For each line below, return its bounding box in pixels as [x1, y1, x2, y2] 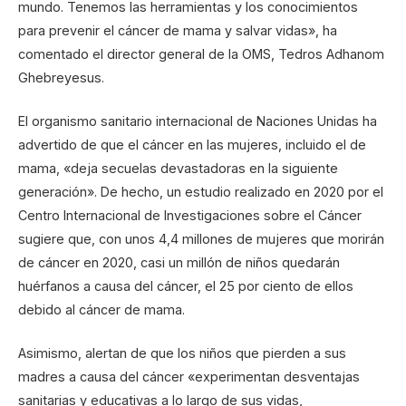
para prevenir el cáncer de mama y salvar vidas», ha [18, 23, 337, 39]
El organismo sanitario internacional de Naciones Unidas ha [18, 113, 377, 130]
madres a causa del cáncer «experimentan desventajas [18, 369, 360, 385]
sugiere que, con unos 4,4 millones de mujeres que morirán [18, 231, 384, 247]
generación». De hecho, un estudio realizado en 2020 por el [18, 184, 383, 200]
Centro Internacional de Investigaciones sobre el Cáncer [18, 208, 362, 224]
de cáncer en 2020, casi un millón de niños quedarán [18, 255, 340, 271]
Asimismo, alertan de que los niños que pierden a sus [18, 345, 346, 362]
